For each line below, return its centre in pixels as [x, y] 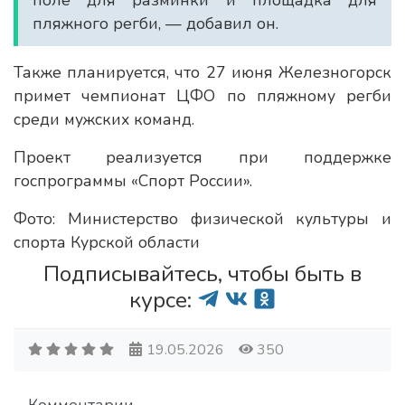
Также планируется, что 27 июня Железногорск [202, 72]
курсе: [164, 300]
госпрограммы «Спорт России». [133, 181]
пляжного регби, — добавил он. [155, 24]
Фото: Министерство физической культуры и [202, 219]
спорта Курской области [107, 242]
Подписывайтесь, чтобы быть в [202, 274]
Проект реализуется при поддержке [202, 157]
